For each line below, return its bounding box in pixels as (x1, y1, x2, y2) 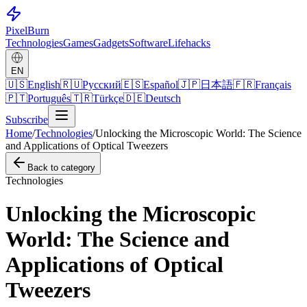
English (27, 79, 60, 90)
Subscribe (5, 114, 48, 125)
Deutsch (145, 93, 181, 104)
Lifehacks (168, 37, 210, 49)
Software (129, 37, 168, 49)
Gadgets (93, 37, 129, 49)
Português (27, 93, 71, 104)
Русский (82, 79, 121, 90)
